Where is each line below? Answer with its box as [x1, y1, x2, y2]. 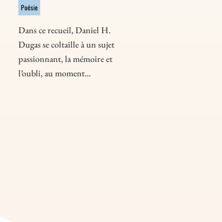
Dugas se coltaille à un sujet [18, 39, 114, 51]
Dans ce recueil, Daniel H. [18, 24, 111, 36]
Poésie [20, 2, 38, 13]
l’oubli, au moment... [18, 67, 91, 79]
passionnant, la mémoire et [18, 53, 112, 65]
